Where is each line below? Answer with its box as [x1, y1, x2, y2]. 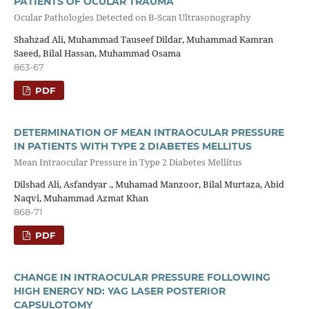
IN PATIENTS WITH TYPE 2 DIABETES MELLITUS [13, 139, 252, 152]
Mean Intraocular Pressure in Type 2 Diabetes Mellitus [13, 156, 242, 169]
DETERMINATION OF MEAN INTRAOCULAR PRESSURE [13, 126, 284, 139]
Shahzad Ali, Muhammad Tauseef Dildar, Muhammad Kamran [13, 32, 273, 46]
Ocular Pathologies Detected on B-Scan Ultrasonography [13, 11, 250, 24]
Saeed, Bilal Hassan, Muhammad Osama [13, 46, 181, 59]
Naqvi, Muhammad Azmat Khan [13, 191, 148, 204]
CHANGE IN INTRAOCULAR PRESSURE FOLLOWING [13, 270, 270, 283]
